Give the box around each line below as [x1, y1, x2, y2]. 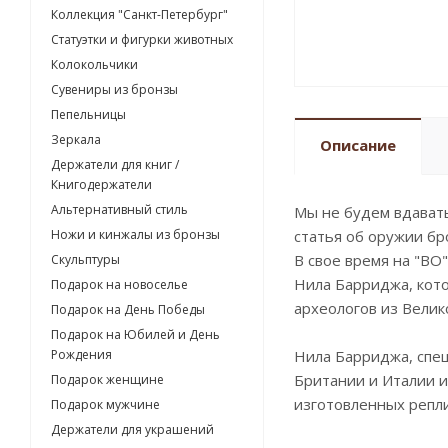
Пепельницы [51, 106, 126, 124]
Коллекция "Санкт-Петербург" [51, 6, 228, 24]
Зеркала [51, 131, 101, 149]
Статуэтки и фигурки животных [51, 31, 233, 49]
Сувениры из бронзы [51, 81, 178, 99]
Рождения [51, 346, 112, 364]
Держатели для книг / [51, 156, 179, 174]
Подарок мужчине [51, 396, 160, 414]
